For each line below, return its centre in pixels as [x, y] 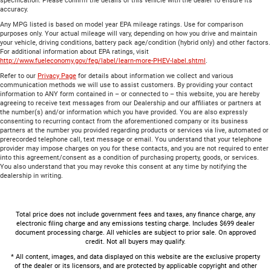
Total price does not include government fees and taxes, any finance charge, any [135, 214]
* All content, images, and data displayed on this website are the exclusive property [135, 256]
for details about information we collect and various [155, 76]
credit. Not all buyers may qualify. [135, 241]
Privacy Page [57, 76]
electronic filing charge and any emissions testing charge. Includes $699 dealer [135, 223]
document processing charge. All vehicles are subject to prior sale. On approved [135, 232]
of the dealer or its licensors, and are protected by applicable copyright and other [135, 266]
